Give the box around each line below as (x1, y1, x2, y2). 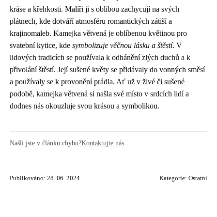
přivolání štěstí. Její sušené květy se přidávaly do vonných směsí (10, 65, 205, 74)
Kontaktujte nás (81, 139, 124, 147)
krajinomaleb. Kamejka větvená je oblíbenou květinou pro (10, 29, 187, 37)
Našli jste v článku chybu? (10, 139, 81, 147)
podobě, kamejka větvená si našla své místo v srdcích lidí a (10, 89, 189, 98)
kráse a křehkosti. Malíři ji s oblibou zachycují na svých (10, 4, 179, 13)
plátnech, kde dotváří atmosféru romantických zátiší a (10, 16, 172, 25)
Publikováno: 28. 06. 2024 (10, 174, 80, 182)
